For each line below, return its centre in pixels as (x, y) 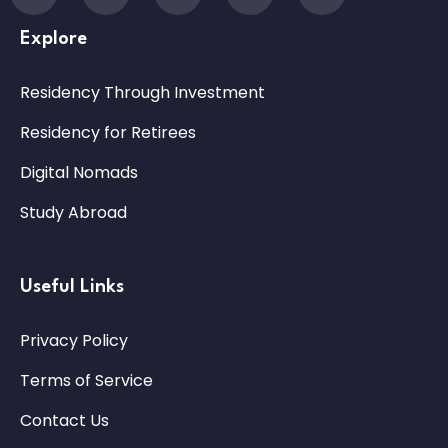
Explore (53, 38)
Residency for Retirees (108, 132)
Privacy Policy (74, 340)
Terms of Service (86, 380)
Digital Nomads (79, 172)
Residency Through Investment (142, 92)
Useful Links (72, 286)
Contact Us (64, 420)
